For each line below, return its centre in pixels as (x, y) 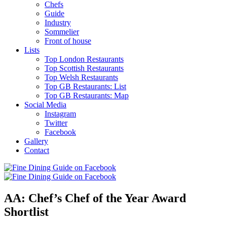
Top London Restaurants (84, 59)
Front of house (68, 41)
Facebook (60, 132)
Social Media (45, 104)
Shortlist (26, 212)
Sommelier (62, 31)
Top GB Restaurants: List (85, 86)
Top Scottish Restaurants (84, 68)
